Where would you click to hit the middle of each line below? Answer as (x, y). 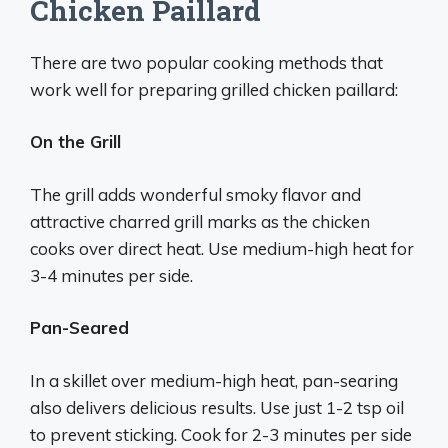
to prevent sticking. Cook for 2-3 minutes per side (221, 434)
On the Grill (75, 141)
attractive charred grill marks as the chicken (200, 221)
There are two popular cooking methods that (206, 62)
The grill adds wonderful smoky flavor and (195, 194)
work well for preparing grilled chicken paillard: (214, 89)
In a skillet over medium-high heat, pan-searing (214, 380)
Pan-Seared (79, 327)
